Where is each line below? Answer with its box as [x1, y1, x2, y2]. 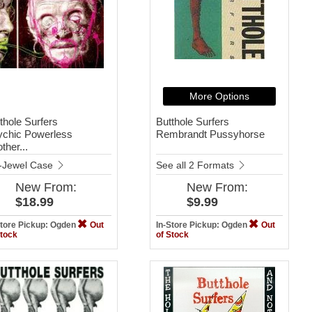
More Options [189, 90, 249, 102]
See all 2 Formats [155, 159, 237, 171]
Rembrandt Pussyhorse [155, 127, 265, 140]
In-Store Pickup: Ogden [155, 219, 249, 230]
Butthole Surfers [155, 115, 229, 127]
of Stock [155, 229, 189, 240]
